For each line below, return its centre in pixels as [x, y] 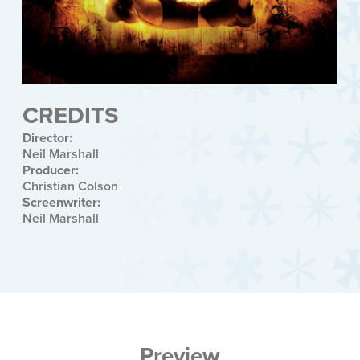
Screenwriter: [61, 202]
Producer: [51, 170]
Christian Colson [70, 186]
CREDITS [70, 115]
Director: [47, 137]
